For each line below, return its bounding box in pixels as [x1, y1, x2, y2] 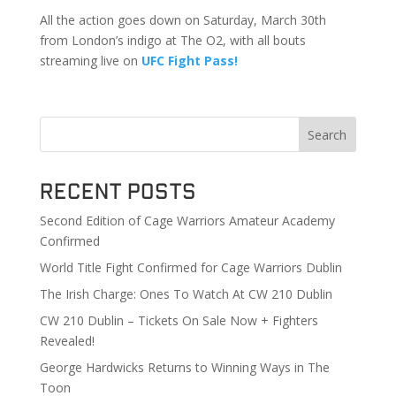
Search [308, 126, 347, 143]
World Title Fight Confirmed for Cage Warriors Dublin [39, 258, 342, 276]
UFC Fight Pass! [141, 51, 238, 69]
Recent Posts [39, 178, 196, 202]
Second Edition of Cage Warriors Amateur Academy [39, 211, 335, 229]
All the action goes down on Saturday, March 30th [39, 11, 326, 28]
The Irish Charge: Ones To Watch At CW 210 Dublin [39, 285, 332, 302]
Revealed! [39, 331, 95, 349]
